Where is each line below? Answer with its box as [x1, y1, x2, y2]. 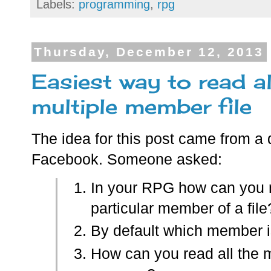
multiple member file [31, 94, 252, 119]
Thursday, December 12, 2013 [34, 45, 264, 59]
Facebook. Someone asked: [31, 151, 222, 168]
